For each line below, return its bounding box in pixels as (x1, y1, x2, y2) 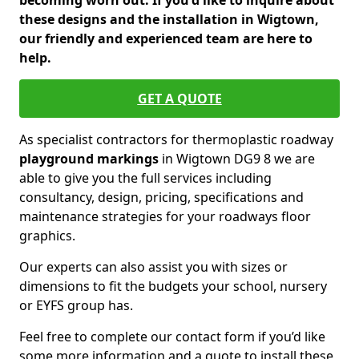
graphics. (19, 227, 75, 244)
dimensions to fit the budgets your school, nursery (19, 277, 327, 295)
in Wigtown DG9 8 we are (159, 150, 315, 167)
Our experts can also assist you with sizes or (19, 258, 288, 276)
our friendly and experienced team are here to (19, 30, 313, 47)
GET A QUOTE (137, 90, 222, 107)
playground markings (19, 150, 159, 167)
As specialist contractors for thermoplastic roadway (19, 131, 333, 148)
